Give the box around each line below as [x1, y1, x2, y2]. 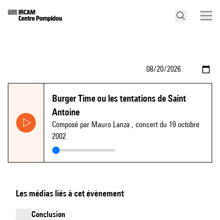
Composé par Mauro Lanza [52, 120, 132, 129]
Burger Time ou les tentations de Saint [52, 93, 186, 104]
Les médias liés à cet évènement [16, 188, 124, 198]
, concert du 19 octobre [132, 120, 199, 129]
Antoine [52, 107, 80, 117]
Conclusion [31, 210, 65, 219]
